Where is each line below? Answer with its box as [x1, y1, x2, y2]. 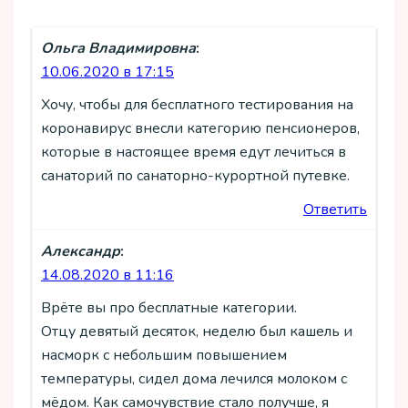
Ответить [303, 199, 367, 219]
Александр [41, 240, 120, 261]
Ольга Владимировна [41, 37, 196, 58]
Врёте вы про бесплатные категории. [41, 298, 297, 318]
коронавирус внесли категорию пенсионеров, [41, 118, 360, 139]
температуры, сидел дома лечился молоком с [41, 369, 347, 389]
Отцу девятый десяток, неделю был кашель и [41, 321, 352, 342]
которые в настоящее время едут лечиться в [41, 142, 346, 163]
